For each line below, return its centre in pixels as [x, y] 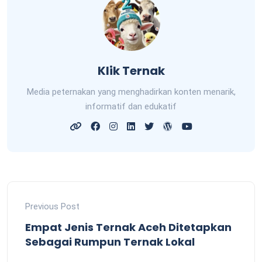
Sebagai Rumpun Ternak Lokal [110, 242]
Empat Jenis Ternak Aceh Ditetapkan [128, 227]
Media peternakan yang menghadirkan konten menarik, [131, 92]
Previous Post [52, 206]
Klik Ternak [131, 70]
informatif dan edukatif [131, 106]
